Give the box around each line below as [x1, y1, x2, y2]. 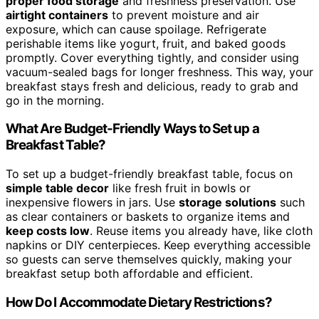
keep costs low [6, 224, 90, 239]
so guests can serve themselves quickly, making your [6, 252, 292, 267]
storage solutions [179, 195, 276, 210]
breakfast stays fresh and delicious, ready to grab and [6, 78, 298, 93]
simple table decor [6, 181, 109, 196]
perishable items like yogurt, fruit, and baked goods [6, 36, 286, 51]
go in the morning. [6, 93, 104, 108]
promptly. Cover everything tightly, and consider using [6, 50, 299, 65]
